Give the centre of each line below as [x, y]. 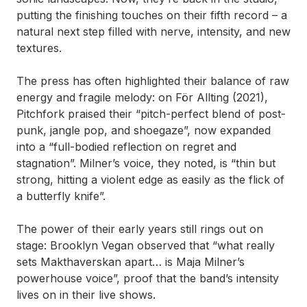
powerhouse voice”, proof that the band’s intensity [148, 278]
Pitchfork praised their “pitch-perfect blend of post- [151, 113]
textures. [39, 48]
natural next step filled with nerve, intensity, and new [153, 31]
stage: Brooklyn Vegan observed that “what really [146, 245]
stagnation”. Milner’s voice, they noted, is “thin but [146, 163]
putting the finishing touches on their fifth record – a [152, 15]
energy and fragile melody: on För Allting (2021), [142, 97]
